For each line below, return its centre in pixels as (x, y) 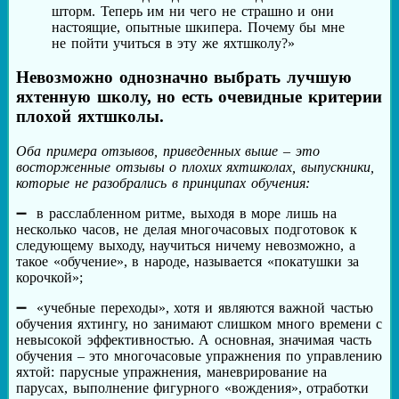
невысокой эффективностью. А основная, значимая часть (194, 340)
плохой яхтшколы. (90, 117)
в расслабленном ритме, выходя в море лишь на (187, 214)
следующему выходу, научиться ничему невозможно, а (186, 246)
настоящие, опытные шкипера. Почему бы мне (199, 27)
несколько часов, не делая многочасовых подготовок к (187, 230)
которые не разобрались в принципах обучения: (163, 183)
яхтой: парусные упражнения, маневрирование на (172, 372)
